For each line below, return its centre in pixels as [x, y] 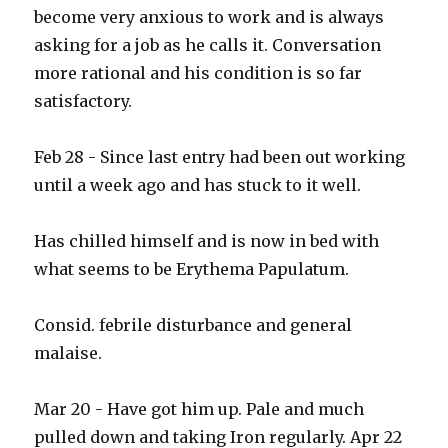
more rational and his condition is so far [198, 73]
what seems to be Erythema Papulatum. [192, 269]
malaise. [68, 353]
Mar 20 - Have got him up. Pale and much [199, 409]
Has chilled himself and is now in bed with [207, 241]
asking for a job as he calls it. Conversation [208, 45]
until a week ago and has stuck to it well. [198, 185]
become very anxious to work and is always [209, 17]
